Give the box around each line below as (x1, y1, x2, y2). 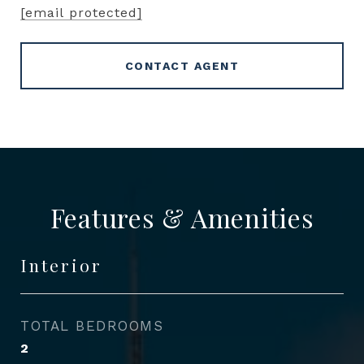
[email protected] (20, 4, 142, 20)
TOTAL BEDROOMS (20, 317, 163, 334)
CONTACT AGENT (124, 58, 240, 72)
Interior (20, 253, 102, 276)
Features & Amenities (50, 199, 314, 235)
